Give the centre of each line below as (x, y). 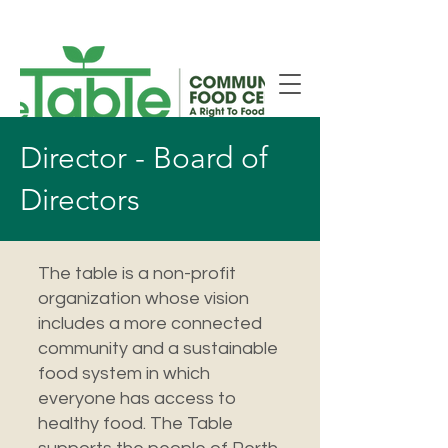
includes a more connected (150, 323)
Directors (84, 200)
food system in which (124, 373)
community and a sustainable (158, 348)
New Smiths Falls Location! (160, 17)
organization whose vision (143, 298)
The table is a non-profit (137, 273)
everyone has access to (137, 398)
